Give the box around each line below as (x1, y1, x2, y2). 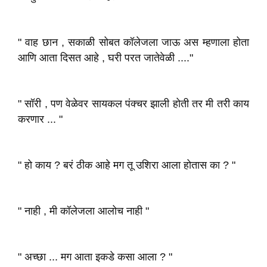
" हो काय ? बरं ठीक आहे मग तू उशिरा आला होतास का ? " (18, 159, 235, 171)
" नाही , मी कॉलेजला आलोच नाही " (18, 205, 149, 217)
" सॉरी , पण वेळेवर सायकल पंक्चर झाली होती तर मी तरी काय (18, 98, 249, 110)
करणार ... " (18, 113, 63, 125)
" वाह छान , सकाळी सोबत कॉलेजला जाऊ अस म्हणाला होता (18, 36, 249, 48)
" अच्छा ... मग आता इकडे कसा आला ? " (18, 251, 172, 263)
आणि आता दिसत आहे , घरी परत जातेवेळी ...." (18, 52, 193, 64)
